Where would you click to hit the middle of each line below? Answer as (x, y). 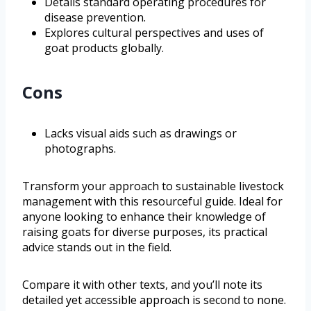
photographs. (80, 149)
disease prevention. (95, 18)
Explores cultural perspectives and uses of (154, 33)
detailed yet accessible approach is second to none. (154, 300)
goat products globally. (104, 48)
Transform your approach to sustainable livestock (153, 186)
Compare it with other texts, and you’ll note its (142, 285)
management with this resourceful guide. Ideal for (152, 202)
